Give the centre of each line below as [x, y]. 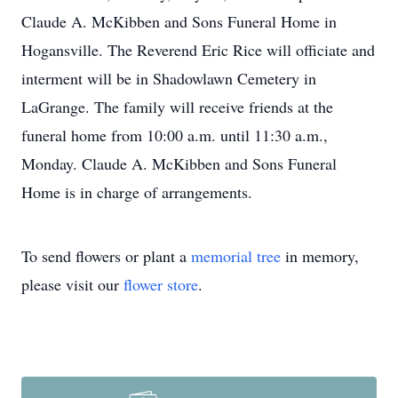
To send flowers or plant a [106, 256]
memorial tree [236, 256]
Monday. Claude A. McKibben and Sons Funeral [179, 163]
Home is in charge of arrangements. [137, 192]
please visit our [72, 284]
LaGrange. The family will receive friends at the [177, 107]
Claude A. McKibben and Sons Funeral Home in [179, 21]
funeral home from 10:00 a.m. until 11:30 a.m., [175, 135]
